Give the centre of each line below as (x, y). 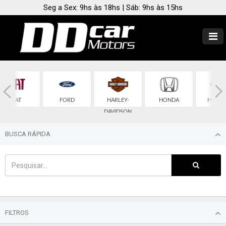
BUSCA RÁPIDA (28, 134)
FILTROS (17, 213)
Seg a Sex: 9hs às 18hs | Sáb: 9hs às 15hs (113, 8)
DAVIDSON (118, 112)
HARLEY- (118, 100)
